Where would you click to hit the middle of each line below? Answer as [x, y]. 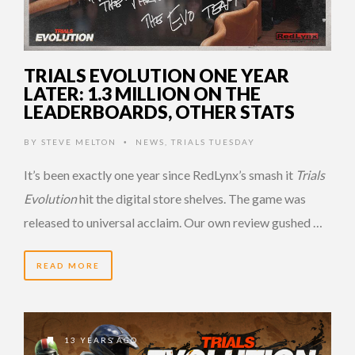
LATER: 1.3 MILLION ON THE [142, 94]
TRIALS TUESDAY [213, 142]
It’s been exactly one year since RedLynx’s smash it [160, 175]
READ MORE [68, 266]
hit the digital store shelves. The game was [191, 199]
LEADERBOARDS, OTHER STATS [159, 112]
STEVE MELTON [79, 142]
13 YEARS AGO [99, 340]
